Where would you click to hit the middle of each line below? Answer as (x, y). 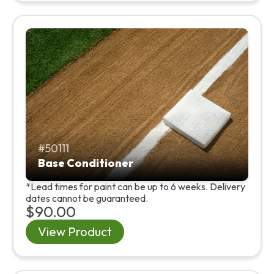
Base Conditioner (86, 163)
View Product (75, 231)
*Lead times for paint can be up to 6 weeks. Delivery (135, 186)
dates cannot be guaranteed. (87, 198)
